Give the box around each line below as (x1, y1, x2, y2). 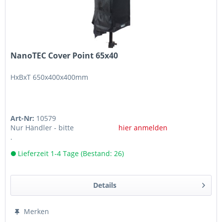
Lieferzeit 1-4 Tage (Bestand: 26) (16, 149, 124, 159)
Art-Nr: (10, 113, 37, 123)
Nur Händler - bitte (10, 123, 74, 133)
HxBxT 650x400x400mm (10, 72, 89, 82)
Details (93, 180, 116, 190)
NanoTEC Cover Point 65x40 (10, 50, 118, 61)
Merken (24, 207, 50, 217)
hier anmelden (118, 123, 167, 133)
